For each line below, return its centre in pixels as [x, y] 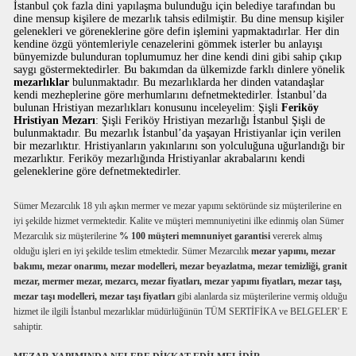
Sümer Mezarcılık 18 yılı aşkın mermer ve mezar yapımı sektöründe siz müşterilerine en [178, 206]
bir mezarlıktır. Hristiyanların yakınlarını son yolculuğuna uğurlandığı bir [180, 146]
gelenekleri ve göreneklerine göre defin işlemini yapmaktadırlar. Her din [177, 32]
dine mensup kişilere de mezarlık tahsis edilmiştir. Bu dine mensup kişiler [179, 19]
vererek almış [297, 236]
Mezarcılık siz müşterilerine [67, 236]
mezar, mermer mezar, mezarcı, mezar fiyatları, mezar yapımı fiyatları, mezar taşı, [178, 282]
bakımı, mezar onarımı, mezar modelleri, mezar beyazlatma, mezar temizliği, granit [181, 267]
